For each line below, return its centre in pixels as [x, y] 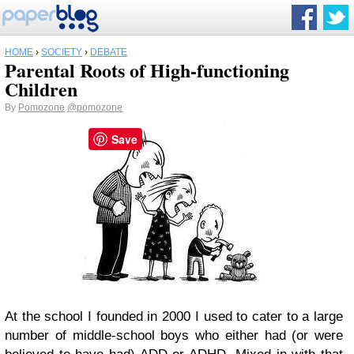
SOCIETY [62, 52]
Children [41, 89]
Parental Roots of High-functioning [147, 70]
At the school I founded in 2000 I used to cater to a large [174, 316]
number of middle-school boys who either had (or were [174, 335]
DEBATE [109, 52]
